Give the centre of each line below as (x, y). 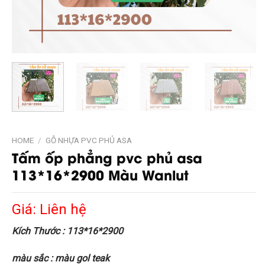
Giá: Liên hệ (49, 210)
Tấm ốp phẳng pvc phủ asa (107, 157)
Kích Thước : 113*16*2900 (67, 231)
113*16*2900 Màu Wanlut (100, 174)
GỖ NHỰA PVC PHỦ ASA (89, 140)
